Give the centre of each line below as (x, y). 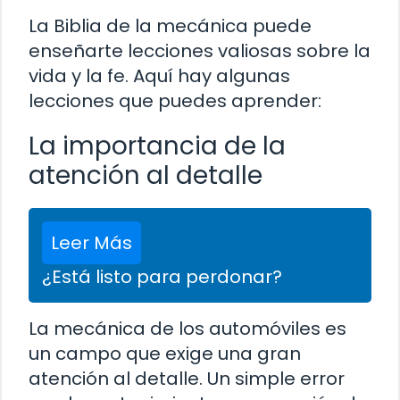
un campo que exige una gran (165, 353)
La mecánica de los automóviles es (187, 328)
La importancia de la (157, 146)
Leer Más (92, 242)
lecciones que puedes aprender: (175, 100)
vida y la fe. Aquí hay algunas (159, 75)
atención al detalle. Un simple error (187, 378)
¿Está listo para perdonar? (162, 276)
